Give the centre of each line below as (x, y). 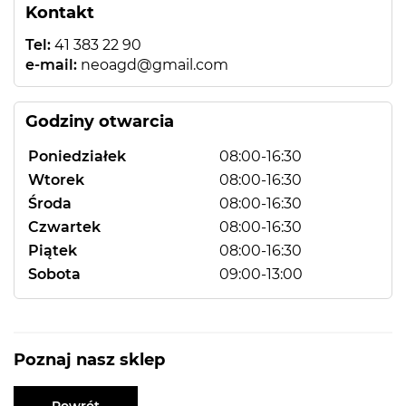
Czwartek (64, 227)
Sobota (54, 274)
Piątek (53, 250)
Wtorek (56, 179)
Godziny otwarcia (100, 121)
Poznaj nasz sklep (89, 359)
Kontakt (60, 12)
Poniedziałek (77, 156)
